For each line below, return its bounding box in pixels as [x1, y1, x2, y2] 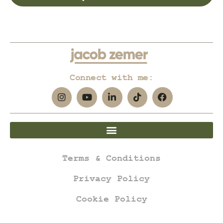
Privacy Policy [73, 170, 150, 188]
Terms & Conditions [62, 149, 161, 167]
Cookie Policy [76, 191, 147, 209]
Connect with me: [70, 69, 153, 87]
